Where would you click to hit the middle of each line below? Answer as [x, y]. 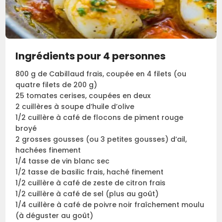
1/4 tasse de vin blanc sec [63, 161]
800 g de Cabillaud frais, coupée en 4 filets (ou [101, 74]
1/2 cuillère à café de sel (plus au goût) [87, 194]
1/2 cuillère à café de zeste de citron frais [91, 183]
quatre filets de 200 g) [56, 84]
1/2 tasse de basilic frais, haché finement [90, 172]
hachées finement [48, 150]
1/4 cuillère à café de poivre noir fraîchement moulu [110, 204]
